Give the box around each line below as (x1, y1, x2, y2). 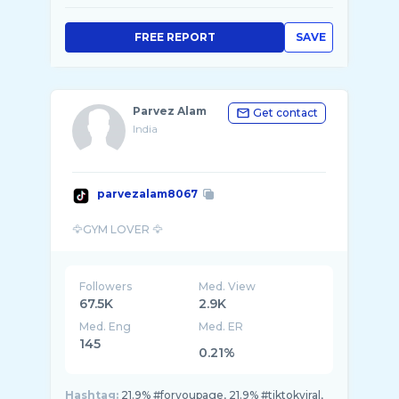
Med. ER (199, 320, 244, 333)
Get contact (253, 106, 318, 119)
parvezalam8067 (97, 187, 198, 200)
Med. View (199, 280, 256, 293)
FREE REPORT (134, 30, 216, 44)
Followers (79, 280, 132, 293)
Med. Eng (79, 320, 131, 333)
